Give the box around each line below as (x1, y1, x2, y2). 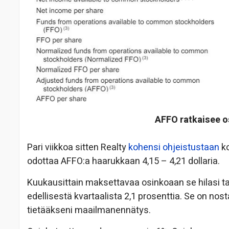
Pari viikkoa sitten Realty (27, 140, 128, 154)
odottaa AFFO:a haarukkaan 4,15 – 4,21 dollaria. (27, 154, 220, 168)
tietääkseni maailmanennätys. (27, 203, 151, 217)
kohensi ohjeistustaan (128, 140, 219, 154)
